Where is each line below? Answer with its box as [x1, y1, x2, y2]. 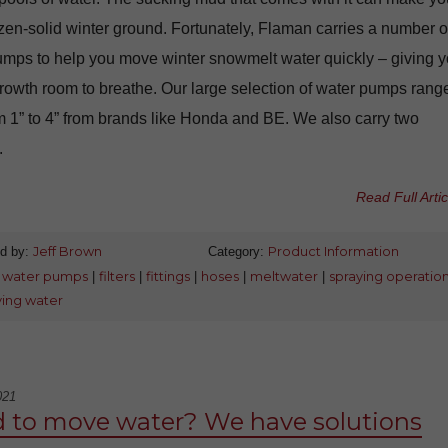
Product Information [267, 244, 399, 260]
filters [98, 269, 135, 285]
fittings [145, 269, 190, 285]
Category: [207, 244, 268, 260]
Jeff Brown [32, 244, 102, 260]
